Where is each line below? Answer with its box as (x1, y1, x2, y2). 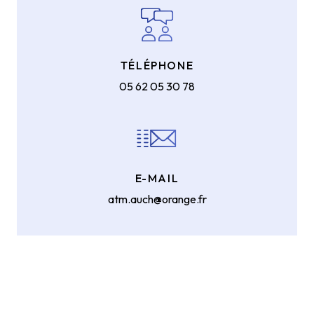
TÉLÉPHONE (120, 58, 194, 73)
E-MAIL (135, 171, 179, 186)
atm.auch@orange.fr (107, 192, 207, 207)
